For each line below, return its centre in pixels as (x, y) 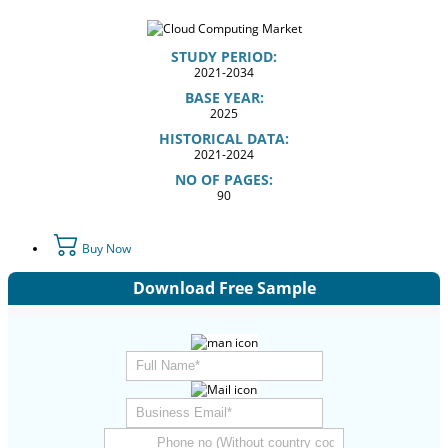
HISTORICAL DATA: (224, 138)
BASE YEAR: (224, 97)
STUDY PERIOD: (224, 56)
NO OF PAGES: (224, 179)
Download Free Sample (224, 288)
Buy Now (105, 248)
